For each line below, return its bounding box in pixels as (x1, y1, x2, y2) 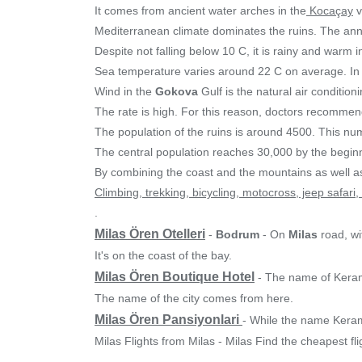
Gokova (155, 85, 198, 98)
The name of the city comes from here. (95, 292, 293, 305)
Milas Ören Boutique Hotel (95, 270, 255, 284)
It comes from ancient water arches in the (95, 4, 306, 17)
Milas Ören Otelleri (95, 227, 205, 241)
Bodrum (216, 228, 259, 241)
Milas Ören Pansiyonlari (95, 313, 242, 326)
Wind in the (95, 85, 155, 98)
